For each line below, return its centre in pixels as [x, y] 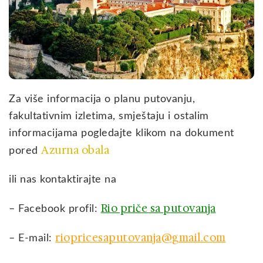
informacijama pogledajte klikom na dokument [122, 133]
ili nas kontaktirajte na [63, 179]
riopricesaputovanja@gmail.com [141, 237]
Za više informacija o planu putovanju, [102, 99]
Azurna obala [75, 150]
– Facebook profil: [55, 209]
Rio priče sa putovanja [158, 208]
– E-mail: [32, 238]
